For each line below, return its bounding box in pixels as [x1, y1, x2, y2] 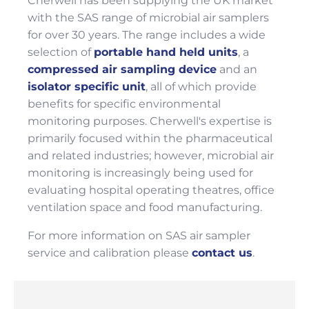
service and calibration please [28, 246, 192, 259]
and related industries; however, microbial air [28, 149, 274, 162]
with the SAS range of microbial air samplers [28, 11, 269, 24]
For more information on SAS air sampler [28, 229, 250, 242]
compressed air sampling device [28, 63, 217, 76]
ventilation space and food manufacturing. [28, 201, 262, 214]
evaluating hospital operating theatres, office [28, 183, 275, 197]
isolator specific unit [28, 80, 146, 93]
